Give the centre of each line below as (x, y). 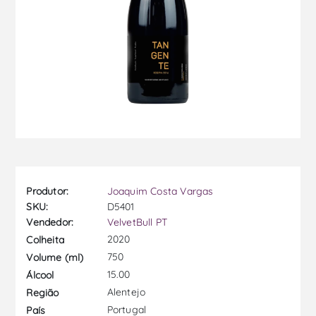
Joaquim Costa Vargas (160, 192)
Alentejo (125, 292)
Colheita (45, 239)
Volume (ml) (55, 257)
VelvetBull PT (137, 223)
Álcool (40, 275)
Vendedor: (50, 223)
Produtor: (48, 192)
